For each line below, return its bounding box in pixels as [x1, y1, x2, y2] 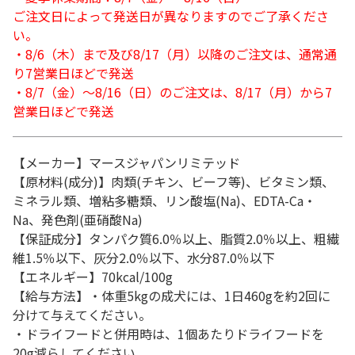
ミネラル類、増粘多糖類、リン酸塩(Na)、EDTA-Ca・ [13, 191, 316, 210]
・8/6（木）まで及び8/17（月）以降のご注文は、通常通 [13, 44, 337, 63]
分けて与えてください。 [13, 305, 151, 324]
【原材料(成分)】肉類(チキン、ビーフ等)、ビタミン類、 [13, 172, 334, 191]
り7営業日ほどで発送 [13, 63, 134, 82]
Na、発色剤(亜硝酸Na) [13, 210, 143, 229]
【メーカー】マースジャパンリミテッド [13, 153, 240, 172]
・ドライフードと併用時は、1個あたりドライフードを [13, 324, 324, 343]
